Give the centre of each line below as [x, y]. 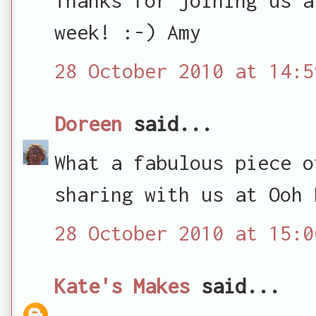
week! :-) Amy [128, 31]
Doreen [88, 123]
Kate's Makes [122, 285]
